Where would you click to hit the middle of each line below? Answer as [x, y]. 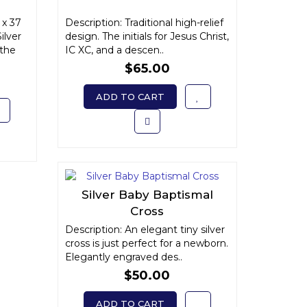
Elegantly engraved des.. [123, 257]
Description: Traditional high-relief [144, 23]
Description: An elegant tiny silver [145, 230]
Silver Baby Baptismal [147, 195]
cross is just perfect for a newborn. [146, 243]
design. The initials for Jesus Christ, [147, 36]
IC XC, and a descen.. [114, 50]
